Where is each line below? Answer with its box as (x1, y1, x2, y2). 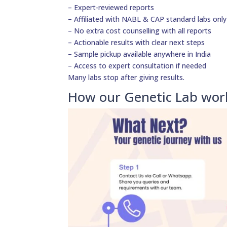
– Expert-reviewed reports (68, 3, 155, 13)
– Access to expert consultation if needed (68, 61, 207, 71)
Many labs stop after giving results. (68, 72, 185, 83)
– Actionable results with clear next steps (68, 37, 205, 48)
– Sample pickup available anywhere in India (68, 49, 211, 59)
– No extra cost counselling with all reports (68, 26, 212, 36)
